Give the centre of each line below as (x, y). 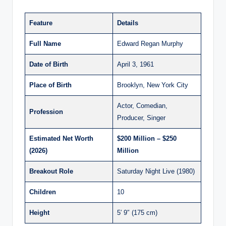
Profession (46, 112)
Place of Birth (50, 85)
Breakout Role (51, 172)
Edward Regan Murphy (150, 44)
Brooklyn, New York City (153, 85)
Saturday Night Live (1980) (156, 172)
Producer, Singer (141, 118)
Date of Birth (49, 65)
